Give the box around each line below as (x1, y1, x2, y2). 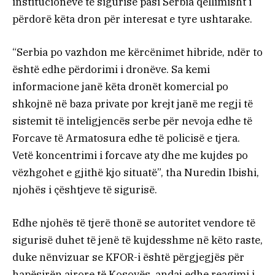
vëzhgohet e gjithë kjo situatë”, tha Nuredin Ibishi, (12, 165, 259, 179)
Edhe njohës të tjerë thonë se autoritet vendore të (12, 215, 255, 230)
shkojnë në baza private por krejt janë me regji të (12, 96, 253, 110)
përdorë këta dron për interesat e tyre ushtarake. (12, 12, 252, 26)
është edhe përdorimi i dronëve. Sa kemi (12, 62, 210, 76)
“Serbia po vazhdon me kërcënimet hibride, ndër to (12, 45, 263, 59)
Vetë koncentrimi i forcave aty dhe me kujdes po (12, 148, 248, 162)
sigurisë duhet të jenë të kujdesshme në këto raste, (12, 233, 263, 247)
